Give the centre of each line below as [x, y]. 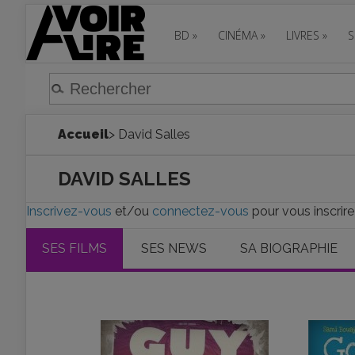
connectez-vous [200, 211]
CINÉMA [238, 35]
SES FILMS [74, 248]
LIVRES [303, 35]
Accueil [83, 134]
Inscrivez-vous [69, 211]
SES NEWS [174, 248]
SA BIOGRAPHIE [289, 248]
